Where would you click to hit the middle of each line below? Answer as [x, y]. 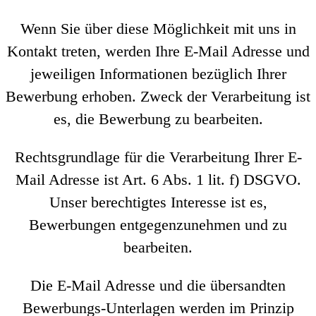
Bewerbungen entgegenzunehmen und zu [158, 225]
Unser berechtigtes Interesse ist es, [158, 202]
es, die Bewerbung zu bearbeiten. [158, 119]
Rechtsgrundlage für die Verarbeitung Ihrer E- [158, 157]
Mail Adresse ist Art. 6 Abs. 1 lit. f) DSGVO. [158, 180]
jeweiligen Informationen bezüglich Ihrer [158, 74]
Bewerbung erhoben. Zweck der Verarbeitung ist [158, 96]
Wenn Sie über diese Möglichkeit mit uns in [158, 29]
